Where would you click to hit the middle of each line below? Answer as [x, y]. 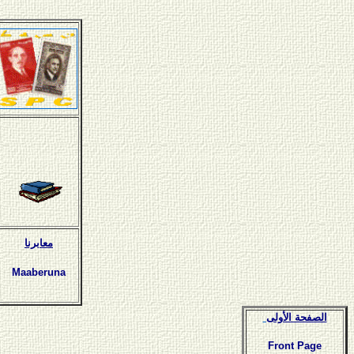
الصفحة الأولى [296, 317]
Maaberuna [37, 273]
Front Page [295, 346]
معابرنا [39, 243]
